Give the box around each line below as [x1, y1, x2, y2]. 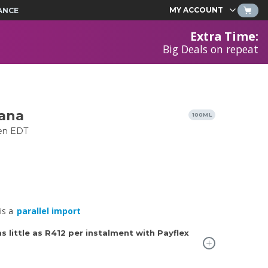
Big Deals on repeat [162, 41, 258, 56]
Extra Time [190, 28, 255, 44]
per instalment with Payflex [66, 228, 189, 237]
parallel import [17, 205, 81, 217]
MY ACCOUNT [169, 5, 223, 14]
